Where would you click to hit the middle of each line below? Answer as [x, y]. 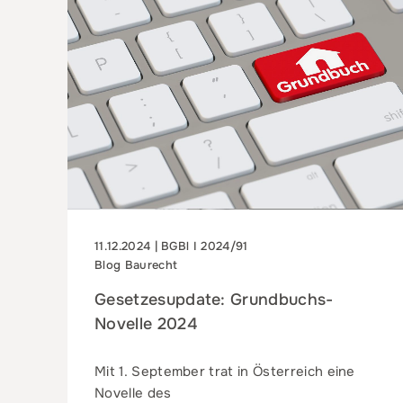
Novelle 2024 [146, 323]
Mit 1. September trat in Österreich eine [225, 371]
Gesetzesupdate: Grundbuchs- [214, 299]
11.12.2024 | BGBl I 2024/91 [171, 246]
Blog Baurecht [136, 264]
